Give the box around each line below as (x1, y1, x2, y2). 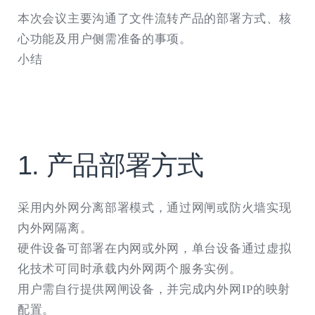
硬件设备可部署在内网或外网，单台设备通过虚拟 (18, 241, 292, 255)
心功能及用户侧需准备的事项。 (18, 32, 192, 46)
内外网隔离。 (18, 221, 93, 235)
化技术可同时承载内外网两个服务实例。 (18, 262, 242, 276)
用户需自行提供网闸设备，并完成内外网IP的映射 (18, 282, 291, 296)
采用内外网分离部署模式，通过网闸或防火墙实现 (18, 200, 292, 214)
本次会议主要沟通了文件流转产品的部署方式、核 (18, 11, 292, 25)
